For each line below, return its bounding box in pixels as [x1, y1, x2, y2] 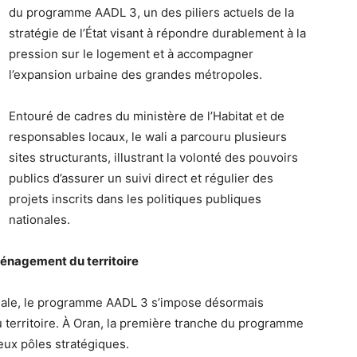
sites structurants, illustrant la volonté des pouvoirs [9, 150, 298, 166]
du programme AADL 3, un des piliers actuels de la [9, 5, 294, 21]
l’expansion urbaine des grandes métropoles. [9, 67, 262, 83]
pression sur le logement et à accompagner [9, 46, 253, 62]
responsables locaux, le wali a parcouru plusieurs [9, 129, 287, 145]
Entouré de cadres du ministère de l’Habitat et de [9, 108, 284, 124]
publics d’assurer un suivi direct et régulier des [9, 171, 273, 186]
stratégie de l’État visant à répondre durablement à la [9, 25, 306, 41]
